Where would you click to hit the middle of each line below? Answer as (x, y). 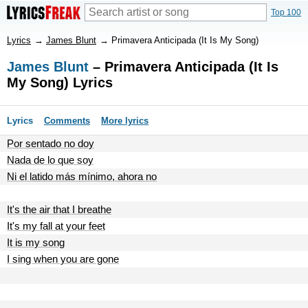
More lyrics (125, 121)
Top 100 (286, 12)
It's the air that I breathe (59, 209)
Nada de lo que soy (50, 160)
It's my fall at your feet (56, 226)
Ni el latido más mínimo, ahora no (82, 176)
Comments (67, 121)
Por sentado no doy (51, 143)
